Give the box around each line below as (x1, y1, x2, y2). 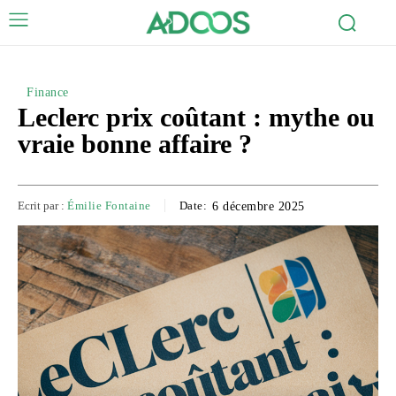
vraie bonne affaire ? (18, 128, 252, 158)
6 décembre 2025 (212, 199, 305, 213)
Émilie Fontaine (67, 198, 151, 212)
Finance (27, 85, 69, 99)
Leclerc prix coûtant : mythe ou (18, 102, 375, 132)
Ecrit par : (18, 198, 65, 212)
